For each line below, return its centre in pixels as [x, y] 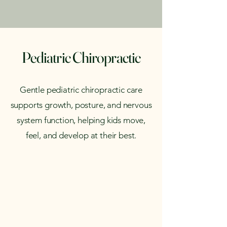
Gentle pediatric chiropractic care [81, 90]
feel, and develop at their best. [81, 135]
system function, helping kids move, [81, 120]
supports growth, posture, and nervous [81, 105]
